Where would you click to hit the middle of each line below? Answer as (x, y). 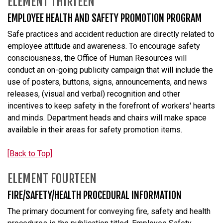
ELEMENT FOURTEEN (52, 178)
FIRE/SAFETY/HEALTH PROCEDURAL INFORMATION (95, 195)
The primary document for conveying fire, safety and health (109, 211)
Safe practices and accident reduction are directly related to (111, 34)
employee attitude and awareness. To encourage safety (104, 46)
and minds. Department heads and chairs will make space (107, 117)
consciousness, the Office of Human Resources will (97, 58)
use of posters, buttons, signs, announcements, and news (107, 82)
